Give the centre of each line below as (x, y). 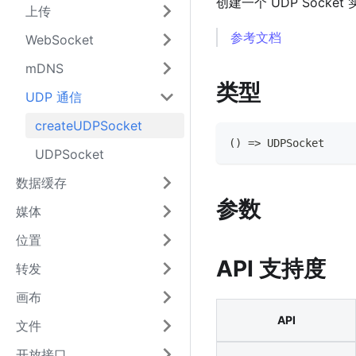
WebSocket (60, 40)
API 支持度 (271, 269)
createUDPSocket (89, 126)
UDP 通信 (54, 97)
